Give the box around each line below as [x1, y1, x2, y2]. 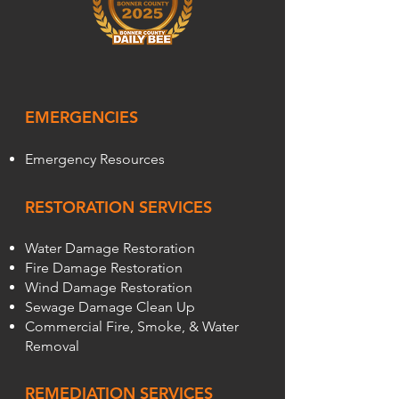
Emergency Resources [25, 151, 165, 167]
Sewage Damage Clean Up [25, 298, 195, 315]
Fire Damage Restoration [25, 259, 183, 276]
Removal [25, 338, 83, 354]
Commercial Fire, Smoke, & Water [25, 318, 239, 335]
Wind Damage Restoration [25, 279, 192, 296]
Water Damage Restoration [25, 240, 195, 256]
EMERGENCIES [25, 107, 138, 127]
